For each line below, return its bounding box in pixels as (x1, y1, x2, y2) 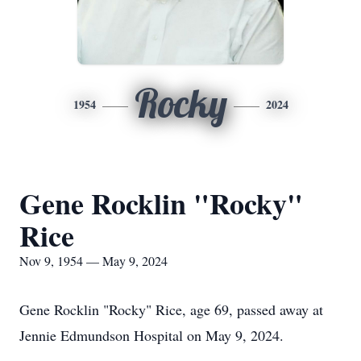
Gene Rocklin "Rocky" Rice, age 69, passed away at (19, 300, 323, 319)
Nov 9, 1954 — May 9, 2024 (19, 252, 168, 269)
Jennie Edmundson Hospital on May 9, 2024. (19, 326, 284, 345)
